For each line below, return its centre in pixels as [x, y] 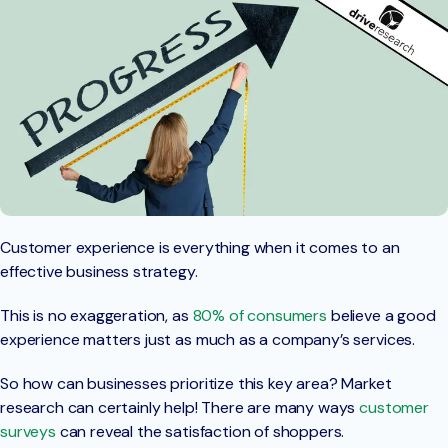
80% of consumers [259, 316]
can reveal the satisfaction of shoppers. [202, 432]
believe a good [381, 316]
